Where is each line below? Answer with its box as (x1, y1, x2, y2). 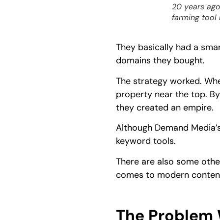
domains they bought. (116, 55, 205, 67)
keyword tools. (116, 135, 181, 147)
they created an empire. (116, 101, 214, 113)
